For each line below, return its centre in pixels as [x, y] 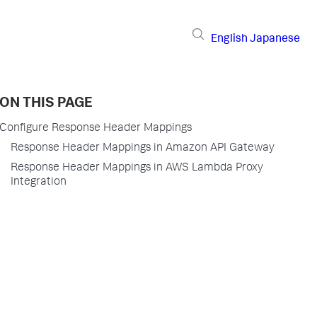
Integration [38, 183]
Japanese [275, 39]
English [229, 39]
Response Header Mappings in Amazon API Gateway [142, 149]
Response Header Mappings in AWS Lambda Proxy [137, 168]
